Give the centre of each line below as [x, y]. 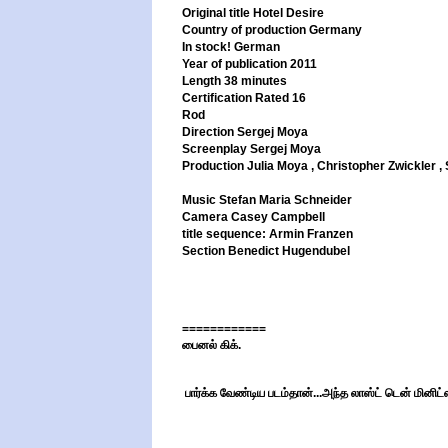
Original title [216, 13]
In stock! [206, 47]
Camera [205, 217]
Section [203, 251]
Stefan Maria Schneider [285, 200]
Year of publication [234, 64]
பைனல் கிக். [211, 345]
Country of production [244, 30]
